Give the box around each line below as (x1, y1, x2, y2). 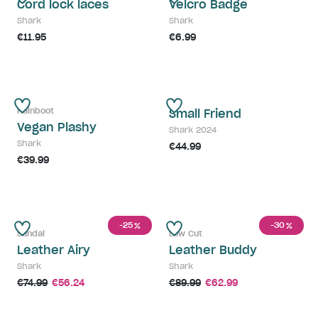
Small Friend (169, 106, 241, 121)
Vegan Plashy (17, 120, 97, 135)
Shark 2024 (169, 125, 216, 136)
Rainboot (17, 106, 54, 116)
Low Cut (169, 229, 202, 239)
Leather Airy (17, 243, 90, 258)
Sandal (17, 229, 45, 239)
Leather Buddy (169, 243, 257, 258)
